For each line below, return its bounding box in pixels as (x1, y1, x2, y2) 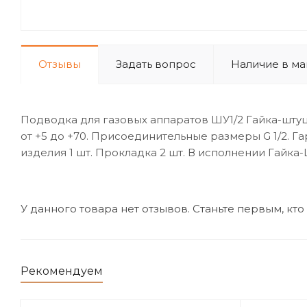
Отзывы (38, 58, 81, 71)
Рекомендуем (21, 265, 103, 278)
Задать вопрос (116, 58, 196, 71)
